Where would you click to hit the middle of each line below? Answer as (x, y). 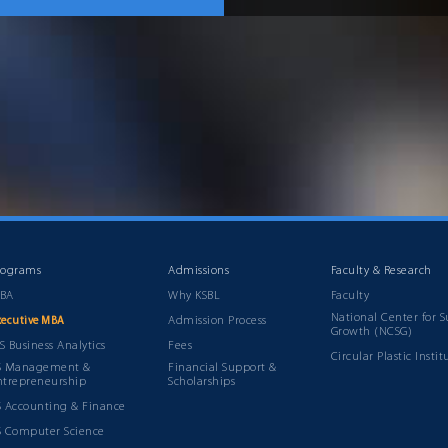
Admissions (199, 271)
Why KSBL (194, 296)
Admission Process (217, 321)
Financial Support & (222, 368)
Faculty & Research (381, 271)
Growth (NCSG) (371, 332)
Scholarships (202, 382)
